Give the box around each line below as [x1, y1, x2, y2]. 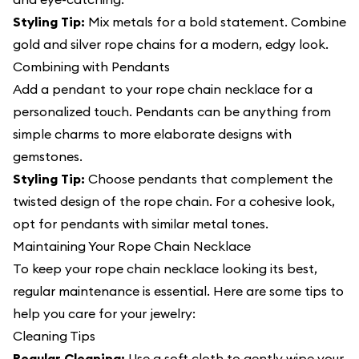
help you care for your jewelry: [13, 305, 196, 321]
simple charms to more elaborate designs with [13, 126, 292, 142]
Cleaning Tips [13, 328, 95, 344]
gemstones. [13, 148, 83, 164]
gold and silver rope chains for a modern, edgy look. [13, 36, 329, 52]
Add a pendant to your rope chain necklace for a [13, 81, 313, 97]
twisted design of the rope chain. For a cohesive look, [13, 193, 335, 209]
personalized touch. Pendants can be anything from [13, 103, 331, 119]
